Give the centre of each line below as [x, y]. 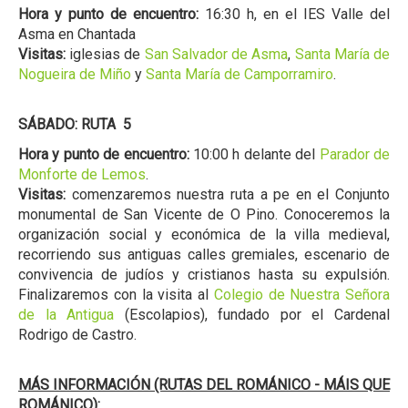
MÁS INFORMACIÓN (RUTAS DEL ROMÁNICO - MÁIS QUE [204, 385]
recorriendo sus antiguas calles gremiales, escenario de [204, 255]
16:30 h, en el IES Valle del [297, 15]
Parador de [355, 155]
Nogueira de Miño [75, 75]
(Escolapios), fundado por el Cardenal [252, 315]
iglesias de [105, 55]
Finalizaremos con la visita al [116, 295]
